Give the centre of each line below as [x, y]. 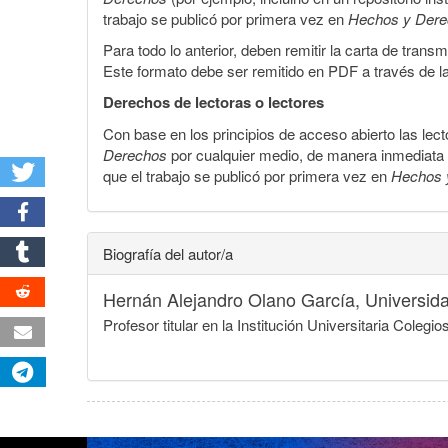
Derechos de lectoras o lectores [213, 101]
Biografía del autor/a [168, 253]
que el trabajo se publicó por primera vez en [247, 175]
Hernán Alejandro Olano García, [234, 298]
